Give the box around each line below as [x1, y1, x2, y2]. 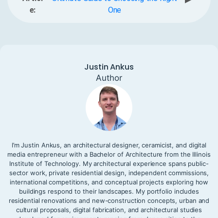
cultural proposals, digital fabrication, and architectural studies [16, 206, 202, 214]
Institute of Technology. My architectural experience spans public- [9, 160, 209, 168]
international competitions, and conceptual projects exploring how [9, 178, 209, 186]
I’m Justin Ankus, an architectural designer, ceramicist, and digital [11, 141, 207, 149]
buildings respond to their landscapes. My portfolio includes [19, 187, 199, 196]
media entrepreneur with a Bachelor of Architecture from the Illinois [7, 150, 211, 159]
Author [96, 73, 122, 83]
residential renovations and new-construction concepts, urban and [8, 197, 210, 205]
